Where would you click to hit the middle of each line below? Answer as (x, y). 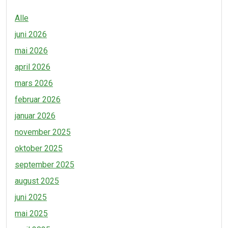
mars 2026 (34, 83)
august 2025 (37, 181)
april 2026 (33, 67)
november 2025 (43, 132)
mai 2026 (31, 51)
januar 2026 (35, 116)
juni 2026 (31, 34)
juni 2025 (31, 197)
